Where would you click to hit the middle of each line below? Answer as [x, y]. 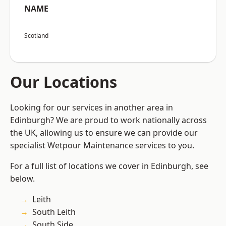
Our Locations [64, 82]
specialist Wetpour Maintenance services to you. [102, 146]
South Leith [54, 212]
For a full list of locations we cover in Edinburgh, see [109, 166]
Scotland [36, 36]
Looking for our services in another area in [92, 108]
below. [22, 179]
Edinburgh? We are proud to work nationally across [108, 120]
